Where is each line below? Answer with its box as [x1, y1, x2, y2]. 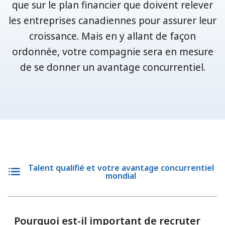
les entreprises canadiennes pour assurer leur [9, 14, 216, 27]
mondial [105, 170, 136, 181]
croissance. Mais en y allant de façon [29, 29, 196, 43]
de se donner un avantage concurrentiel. [20, 60, 205, 74]
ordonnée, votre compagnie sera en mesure [12, 45, 213, 58]
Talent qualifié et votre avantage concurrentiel [28, 162, 214, 173]
